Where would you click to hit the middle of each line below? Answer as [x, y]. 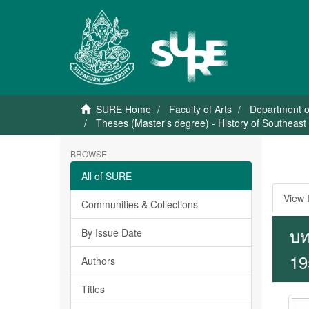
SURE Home [123, 109]
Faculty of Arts [200, 109]
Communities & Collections [140, 204]
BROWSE [89, 153]
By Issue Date [112, 232]
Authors [98, 261]
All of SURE [107, 176]
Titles [93, 289]
